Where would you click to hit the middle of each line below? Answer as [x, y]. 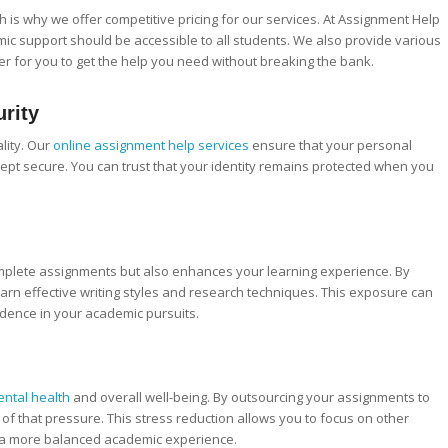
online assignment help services [151, 144]
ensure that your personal [330, 144]
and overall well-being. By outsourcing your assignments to [250, 396]
